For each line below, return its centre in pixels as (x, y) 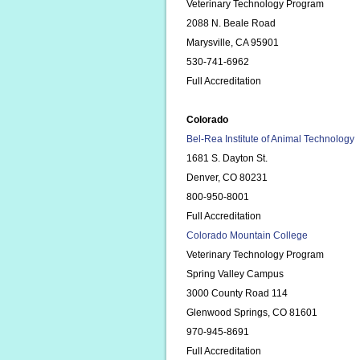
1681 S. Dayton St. (227, 158)
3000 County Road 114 (237, 293)
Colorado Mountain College (247, 235)
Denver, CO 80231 (227, 178)
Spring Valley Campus (235, 274)
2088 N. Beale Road (231, 23)
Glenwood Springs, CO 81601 (252, 313)
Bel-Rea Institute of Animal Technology (270, 139)
